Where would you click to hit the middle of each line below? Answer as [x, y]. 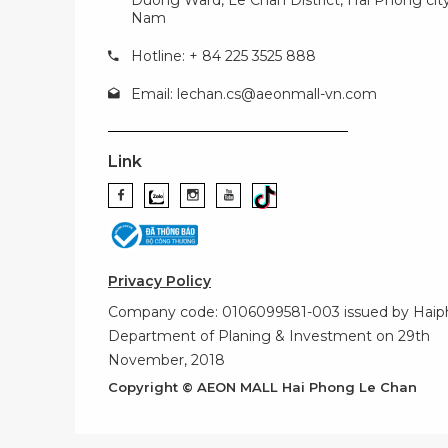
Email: [154, 93]
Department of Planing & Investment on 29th [269, 335]
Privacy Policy [159, 280]
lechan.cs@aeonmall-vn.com [277, 93]
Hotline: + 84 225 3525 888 [223, 55]
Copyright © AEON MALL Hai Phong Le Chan [262, 386]
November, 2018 [166, 359]
